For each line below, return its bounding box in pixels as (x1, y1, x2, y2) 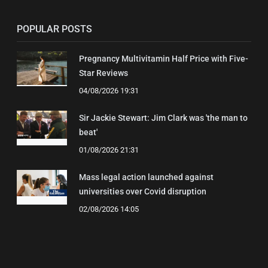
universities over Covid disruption (79, 186, 206, 196)
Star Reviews (79, 68, 128, 78)
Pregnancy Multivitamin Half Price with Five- (79, 53, 248, 63)
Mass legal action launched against (79, 172, 214, 182)
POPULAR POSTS (17, 23, 92, 35)
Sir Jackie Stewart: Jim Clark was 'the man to (79, 112, 248, 123)
